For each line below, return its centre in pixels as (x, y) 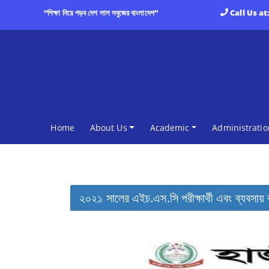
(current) (91, 127)
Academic (170, 128)
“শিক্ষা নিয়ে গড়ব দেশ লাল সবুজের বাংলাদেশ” (101, 13)
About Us (108, 128)
